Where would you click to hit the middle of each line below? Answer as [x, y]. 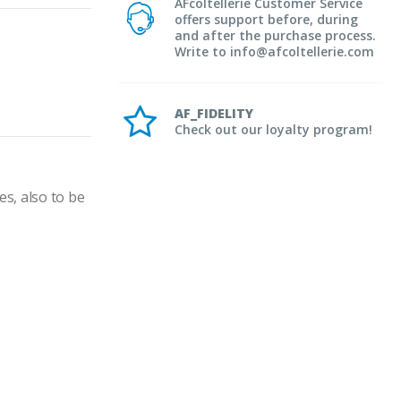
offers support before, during [266, 19]
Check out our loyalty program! [273, 129]
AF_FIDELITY [214, 113]
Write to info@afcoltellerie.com [274, 51]
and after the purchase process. [275, 35]
